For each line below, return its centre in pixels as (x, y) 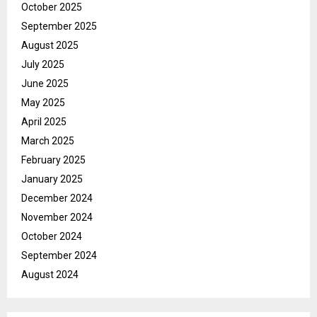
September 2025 (59, 27)
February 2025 (53, 160)
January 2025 (52, 179)
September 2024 (59, 256)
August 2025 (50, 46)
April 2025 (44, 122)
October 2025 (52, 7)
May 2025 (43, 103)
